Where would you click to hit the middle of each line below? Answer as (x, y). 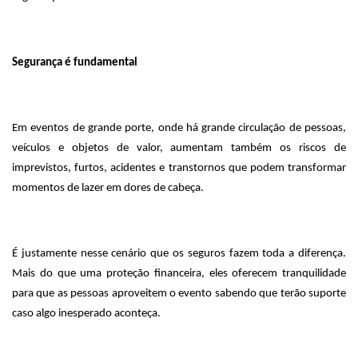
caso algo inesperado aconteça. (86, 314)
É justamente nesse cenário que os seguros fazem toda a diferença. (179, 254)
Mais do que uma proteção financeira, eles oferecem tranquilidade (179, 274)
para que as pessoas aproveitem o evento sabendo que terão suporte (179, 294)
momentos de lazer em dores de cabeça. (108, 188)
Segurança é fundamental (75, 63)
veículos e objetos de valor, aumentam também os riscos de (179, 148)
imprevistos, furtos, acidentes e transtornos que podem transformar (179, 168)
